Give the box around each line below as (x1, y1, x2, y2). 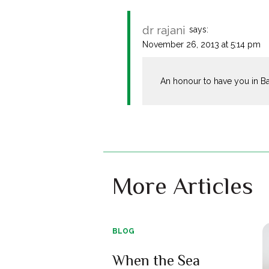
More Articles (112, 172, 253, 199)
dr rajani (142, 23, 186, 37)
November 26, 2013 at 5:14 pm (142, 39, 261, 49)
